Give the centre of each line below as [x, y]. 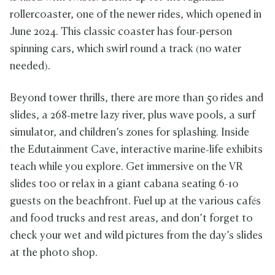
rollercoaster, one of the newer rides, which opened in [136, 15]
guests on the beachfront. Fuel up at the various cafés [135, 202]
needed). [30, 67]
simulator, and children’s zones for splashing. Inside [130, 133]
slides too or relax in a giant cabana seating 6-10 [124, 185]
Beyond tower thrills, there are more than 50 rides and [137, 99]
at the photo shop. [55, 254]
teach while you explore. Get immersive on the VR [126, 168]
